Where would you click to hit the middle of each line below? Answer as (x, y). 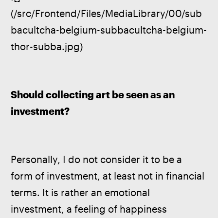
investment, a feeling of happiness (90, 209)
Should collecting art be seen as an (94, 95)
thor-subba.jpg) (47, 46)
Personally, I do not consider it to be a (98, 160)
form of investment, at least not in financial (109, 176)
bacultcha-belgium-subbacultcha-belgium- (109, 30)
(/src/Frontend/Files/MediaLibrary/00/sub (107, 13)
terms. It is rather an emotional (82, 193)
